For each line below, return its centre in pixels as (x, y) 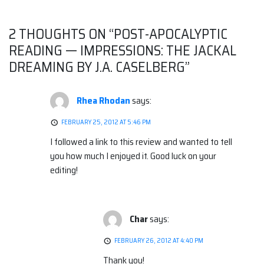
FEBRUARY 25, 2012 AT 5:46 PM (106, 123)
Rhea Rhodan (103, 101)
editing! (64, 170)
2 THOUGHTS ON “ (61, 34)
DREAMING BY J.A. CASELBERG (97, 67)
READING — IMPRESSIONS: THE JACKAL (123, 51)
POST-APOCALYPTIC (171, 34)
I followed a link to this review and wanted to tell (141, 142)
